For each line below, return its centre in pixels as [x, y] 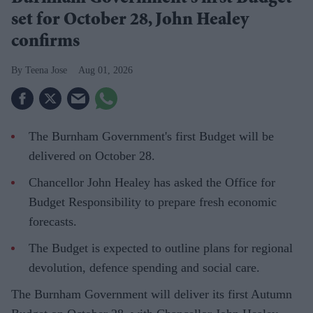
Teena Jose [46, 71]
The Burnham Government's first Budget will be [151, 137]
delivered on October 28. [92, 156]
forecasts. [53, 222]
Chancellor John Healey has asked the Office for [152, 183]
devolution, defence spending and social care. [144, 268]
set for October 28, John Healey [130, 21]
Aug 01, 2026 [105, 71]
